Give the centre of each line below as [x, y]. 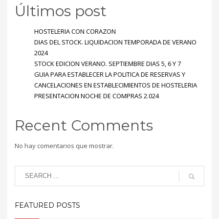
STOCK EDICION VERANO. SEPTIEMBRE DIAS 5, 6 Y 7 [108, 63]
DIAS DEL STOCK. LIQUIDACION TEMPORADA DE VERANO [115, 42]
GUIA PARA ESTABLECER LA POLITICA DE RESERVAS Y [110, 74]
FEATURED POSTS [47, 205]
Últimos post [61, 11]
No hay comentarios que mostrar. [64, 145]
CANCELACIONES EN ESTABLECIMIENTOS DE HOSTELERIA [116, 85]
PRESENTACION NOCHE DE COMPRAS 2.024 [97, 96]
